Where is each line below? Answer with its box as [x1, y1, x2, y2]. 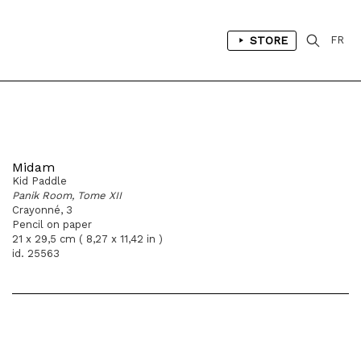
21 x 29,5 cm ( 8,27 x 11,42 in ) [12, 233, 163, 245]
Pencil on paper [12, 218, 92, 230]
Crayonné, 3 [12, 204, 73, 216]
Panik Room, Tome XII [12, 189, 122, 201]
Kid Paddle [12, 175, 67, 187]
